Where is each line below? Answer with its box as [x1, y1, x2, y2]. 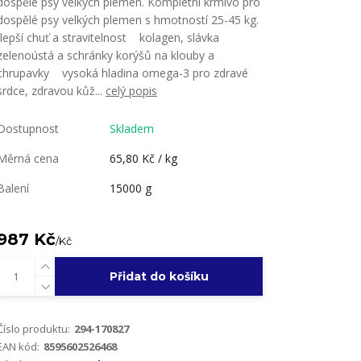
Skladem [110, 121, 154, 136]
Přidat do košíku [109, 269, 209, 284]
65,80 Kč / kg [110, 151, 177, 166]
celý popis [106, 83, 157, 98]
